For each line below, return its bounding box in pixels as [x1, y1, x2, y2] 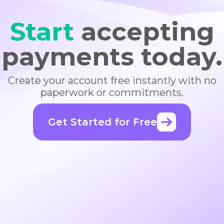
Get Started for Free [48, 116, 157, 128]
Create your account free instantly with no [7, 74, 216, 86]
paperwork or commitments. [40, 86, 183, 98]
